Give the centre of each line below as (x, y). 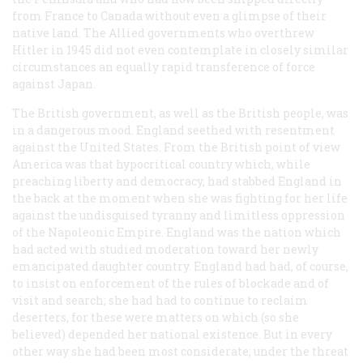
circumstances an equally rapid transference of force (164, 66)
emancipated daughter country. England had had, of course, (180, 266)
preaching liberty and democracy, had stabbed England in (177, 181)
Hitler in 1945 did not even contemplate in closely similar (180, 49)
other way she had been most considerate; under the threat (180, 351)
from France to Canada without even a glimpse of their (169, 15)
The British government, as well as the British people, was (180, 113)
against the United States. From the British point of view (176, 147)
